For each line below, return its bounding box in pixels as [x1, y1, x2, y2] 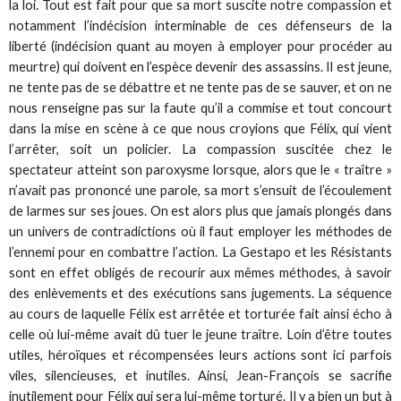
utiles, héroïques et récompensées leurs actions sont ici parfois [9, 346, 392, 363]
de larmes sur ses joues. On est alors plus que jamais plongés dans [9, 202, 392, 218]
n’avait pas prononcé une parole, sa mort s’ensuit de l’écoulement [9, 182, 392, 198]
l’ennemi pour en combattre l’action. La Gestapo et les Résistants [9, 243, 392, 260]
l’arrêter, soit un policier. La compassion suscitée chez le [9, 141, 392, 157]
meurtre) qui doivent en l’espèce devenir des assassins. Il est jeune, [9, 58, 392, 74]
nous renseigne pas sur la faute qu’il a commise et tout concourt [9, 99, 392, 115]
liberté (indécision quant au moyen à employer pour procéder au [9, 38, 392, 54]
